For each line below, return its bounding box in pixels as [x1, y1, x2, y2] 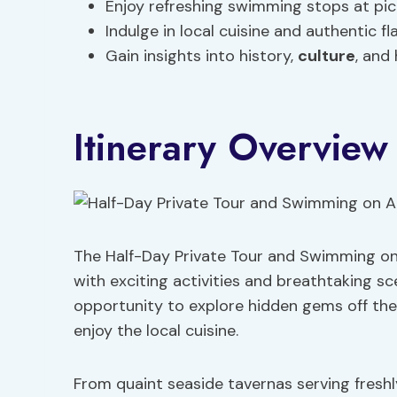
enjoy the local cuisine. [74, 320, 238, 341]
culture [298, 45, 355, 66]
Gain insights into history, [105, 45, 298, 66]
